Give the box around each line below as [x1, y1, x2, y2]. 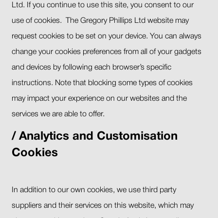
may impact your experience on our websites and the [12, 95, 187, 102]
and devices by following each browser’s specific [12, 64, 171, 71]
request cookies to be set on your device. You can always [12, 33, 201, 40]
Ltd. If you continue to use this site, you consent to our [12, 1, 194, 9]
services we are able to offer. [12, 110, 105, 118]
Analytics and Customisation [19, 131, 178, 142]
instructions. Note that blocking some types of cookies [12, 79, 193, 87]
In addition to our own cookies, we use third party [12, 186, 176, 194]
